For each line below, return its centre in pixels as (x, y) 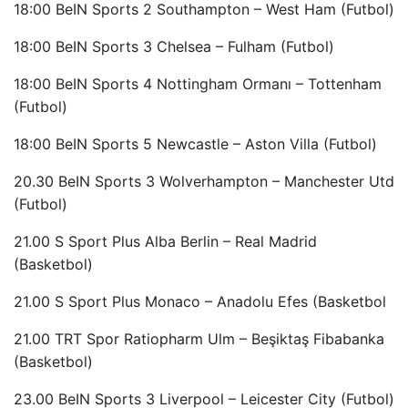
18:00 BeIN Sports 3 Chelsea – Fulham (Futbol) (174, 46)
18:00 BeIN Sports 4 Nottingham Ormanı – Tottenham (198, 84)
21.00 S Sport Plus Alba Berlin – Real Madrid (165, 241)
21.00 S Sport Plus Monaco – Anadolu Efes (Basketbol (200, 301)
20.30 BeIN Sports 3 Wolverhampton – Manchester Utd (204, 181)
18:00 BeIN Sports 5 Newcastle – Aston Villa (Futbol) (195, 144)
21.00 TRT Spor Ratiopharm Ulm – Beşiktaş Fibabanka (199, 339)
